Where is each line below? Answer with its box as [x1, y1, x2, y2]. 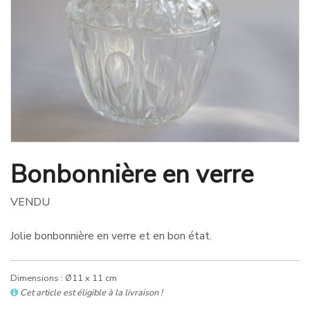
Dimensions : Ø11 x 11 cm [10, 272, 117, 284]
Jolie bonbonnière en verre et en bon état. [10, 228, 212, 244]
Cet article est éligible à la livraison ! [20, 286, 163, 299]
